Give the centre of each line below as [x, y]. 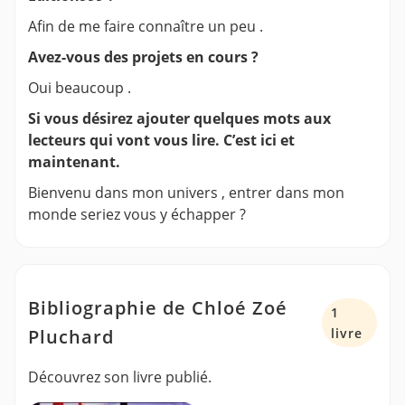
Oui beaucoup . [80, 87]
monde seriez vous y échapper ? [137, 214]
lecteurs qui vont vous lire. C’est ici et [161, 140]
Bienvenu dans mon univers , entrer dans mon [186, 192]
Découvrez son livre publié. [120, 377]
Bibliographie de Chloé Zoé [158, 307]
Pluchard [71, 336]
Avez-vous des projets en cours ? [143, 57]
